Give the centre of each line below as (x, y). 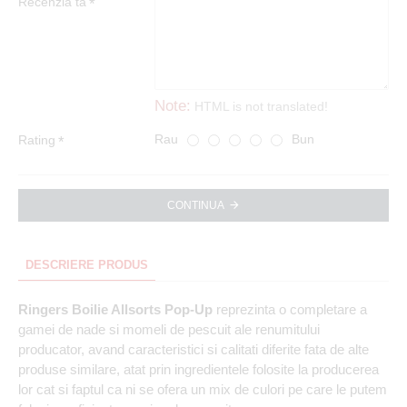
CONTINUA (196, 205)
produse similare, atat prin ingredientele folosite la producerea (199, 369)
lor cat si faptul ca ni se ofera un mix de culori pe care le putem (203, 389)
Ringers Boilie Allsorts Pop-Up (115, 309)
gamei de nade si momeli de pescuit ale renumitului (169, 329)
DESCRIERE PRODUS (87, 265)
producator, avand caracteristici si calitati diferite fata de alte (194, 349)
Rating (37, 140)
